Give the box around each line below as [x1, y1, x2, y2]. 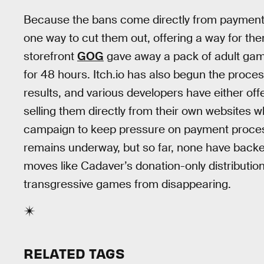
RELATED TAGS [24, 244, 124, 262]
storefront [24, 48, 77, 64]
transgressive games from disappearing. [24, 176, 231, 192]
